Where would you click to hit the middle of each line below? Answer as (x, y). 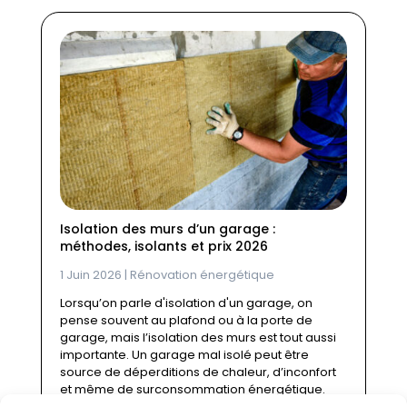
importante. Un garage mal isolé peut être (184, 355)
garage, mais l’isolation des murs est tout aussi (198, 338)
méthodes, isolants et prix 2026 (164, 247)
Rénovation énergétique (202, 275)
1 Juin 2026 (90, 275)
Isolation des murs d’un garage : (167, 229)
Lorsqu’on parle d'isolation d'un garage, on (186, 303)
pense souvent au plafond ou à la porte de (186, 321)
